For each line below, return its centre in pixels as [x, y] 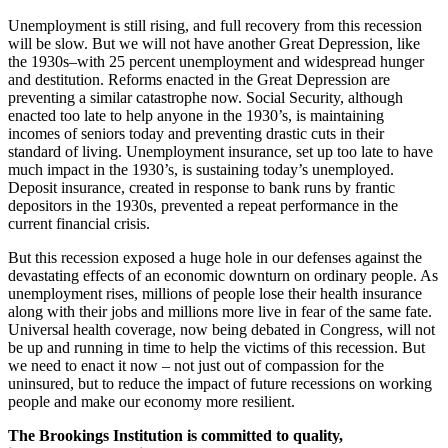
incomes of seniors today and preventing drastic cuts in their [196, 133]
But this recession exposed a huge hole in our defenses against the [215, 257]
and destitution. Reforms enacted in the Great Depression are [199, 79]
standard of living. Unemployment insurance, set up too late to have [220, 151]
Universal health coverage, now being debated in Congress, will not [221, 329]
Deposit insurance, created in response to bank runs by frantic [201, 187]
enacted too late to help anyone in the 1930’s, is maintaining [198, 115]
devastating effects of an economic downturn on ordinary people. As [223, 275]
